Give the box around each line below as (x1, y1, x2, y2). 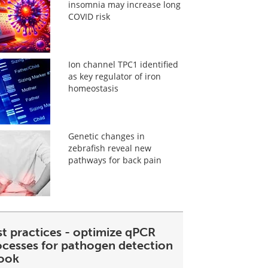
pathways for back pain (68, 154, 162, 166)
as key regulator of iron (68, 71, 161, 82)
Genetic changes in (68, 130, 145, 142)
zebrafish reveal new (68, 142, 151, 154)
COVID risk (68, 11, 110, 22)
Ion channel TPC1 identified (68, 59, 178, 70)
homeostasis (68, 83, 118, 94)
